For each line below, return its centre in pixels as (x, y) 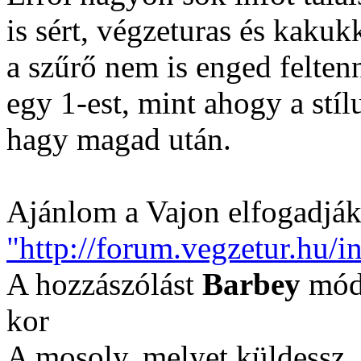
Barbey (251, 284)
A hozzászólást (104, 284)
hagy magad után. (119, 139)
